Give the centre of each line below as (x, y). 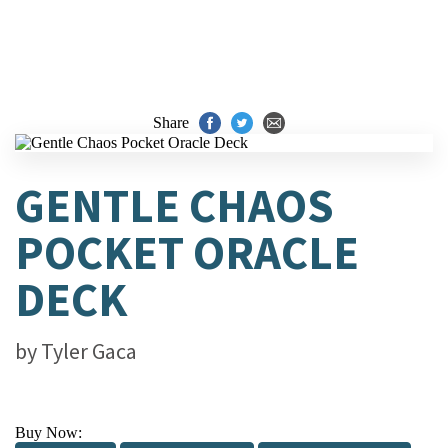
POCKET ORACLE (187, 252)
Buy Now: (48, 432)
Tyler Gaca (89, 351)
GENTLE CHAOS (174, 205)
